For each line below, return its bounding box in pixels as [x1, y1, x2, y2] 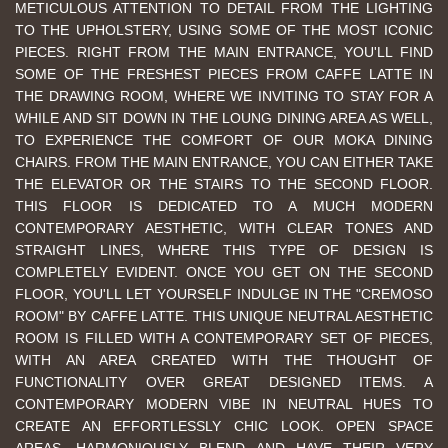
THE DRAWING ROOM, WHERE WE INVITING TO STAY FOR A [15, 88, 433, 104]
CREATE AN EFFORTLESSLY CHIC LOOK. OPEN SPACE [15, 418, 433, 434]
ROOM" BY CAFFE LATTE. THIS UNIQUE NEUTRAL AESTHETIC [15, 308, 433, 324]
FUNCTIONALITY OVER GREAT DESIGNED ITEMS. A [15, 374, 433, 390]
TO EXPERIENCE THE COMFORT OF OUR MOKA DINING [15, 132, 433, 148]
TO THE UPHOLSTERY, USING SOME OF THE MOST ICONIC [15, 22, 433, 38]
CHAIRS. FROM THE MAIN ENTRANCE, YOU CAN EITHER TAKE [15, 154, 433, 170]
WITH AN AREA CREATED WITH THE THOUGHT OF [15, 352, 433, 368]
